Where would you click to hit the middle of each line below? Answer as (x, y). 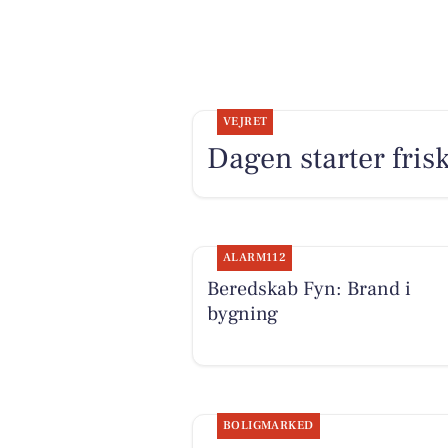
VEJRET (245, 121)
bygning (242, 313)
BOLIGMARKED (268, 426)
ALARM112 (254, 257)
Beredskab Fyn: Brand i (308, 288)
